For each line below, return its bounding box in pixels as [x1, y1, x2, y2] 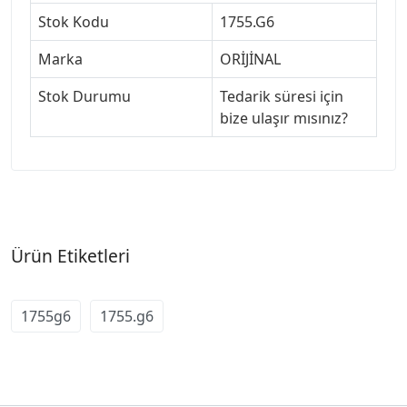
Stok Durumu [38, 85, 131, 106]
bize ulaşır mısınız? [220, 107, 348, 128]
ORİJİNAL [220, 48, 281, 69]
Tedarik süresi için [220, 85, 343, 106]
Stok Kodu [38, 11, 109, 32]
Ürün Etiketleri [11, 243, 130, 268]
